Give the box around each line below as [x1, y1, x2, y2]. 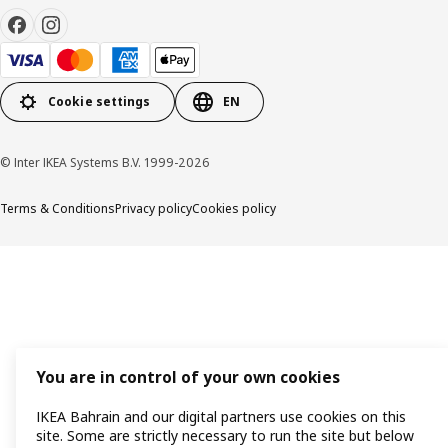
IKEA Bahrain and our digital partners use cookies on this [36, 407, 406, 427]
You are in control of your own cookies [36, 367, 340, 389]
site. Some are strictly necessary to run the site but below [36, 426, 414, 446]
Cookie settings [48, 93, 151, 111]
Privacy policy [115, 199, 192, 217]
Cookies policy [192, 199, 276, 217]
